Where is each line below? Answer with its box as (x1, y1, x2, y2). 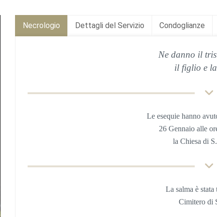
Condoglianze (159, 21, 205, 30)
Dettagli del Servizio (75, 21, 144, 30)
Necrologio (22, 21, 60, 30)
